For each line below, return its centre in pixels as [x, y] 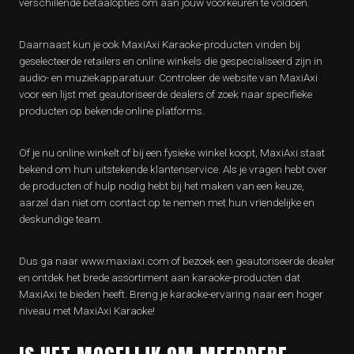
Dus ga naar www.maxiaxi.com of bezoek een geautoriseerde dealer [177, 261]
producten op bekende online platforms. [112, 111]
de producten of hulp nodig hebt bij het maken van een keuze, [162, 186]
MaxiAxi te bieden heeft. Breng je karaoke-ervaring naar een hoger [171, 294]
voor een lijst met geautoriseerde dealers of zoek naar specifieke [166, 94]
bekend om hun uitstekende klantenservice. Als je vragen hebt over [173, 169]
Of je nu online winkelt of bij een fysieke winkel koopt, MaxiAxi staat [172, 153]
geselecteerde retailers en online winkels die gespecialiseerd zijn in [171, 61]
